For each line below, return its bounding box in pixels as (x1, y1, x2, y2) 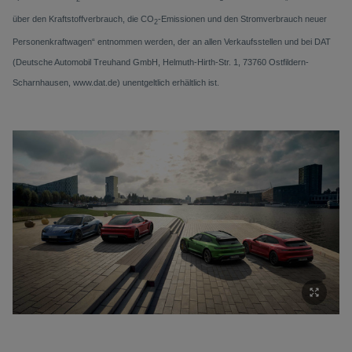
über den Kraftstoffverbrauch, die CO (13, 14, 154, 24)
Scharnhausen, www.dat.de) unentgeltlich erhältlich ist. (13, 78, 219, 88)
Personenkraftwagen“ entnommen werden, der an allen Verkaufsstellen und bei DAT (13, 37, 331, 47)
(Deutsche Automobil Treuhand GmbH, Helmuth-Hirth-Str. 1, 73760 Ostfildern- (13, 57, 309, 68)
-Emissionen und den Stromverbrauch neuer (158, 14, 327, 24)
